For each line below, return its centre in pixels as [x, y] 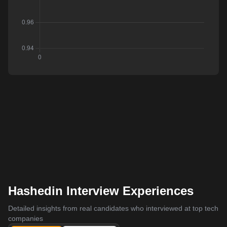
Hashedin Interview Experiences [101, 191]
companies [26, 218]
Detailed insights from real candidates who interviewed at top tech [113, 208]
